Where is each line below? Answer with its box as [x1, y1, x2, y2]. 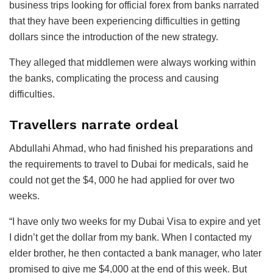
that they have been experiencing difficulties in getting [9, 16, 240, 27]
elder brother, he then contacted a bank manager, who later [9, 247, 261, 258]
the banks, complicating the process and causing [9, 73, 219, 84]
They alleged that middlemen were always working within [9, 57, 256, 68]
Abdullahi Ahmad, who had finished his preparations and [9, 143, 253, 154]
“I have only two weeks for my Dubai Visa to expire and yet [9, 216, 260, 227]
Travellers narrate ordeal [9, 117, 178, 132]
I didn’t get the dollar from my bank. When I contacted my [9, 232, 252, 243]
